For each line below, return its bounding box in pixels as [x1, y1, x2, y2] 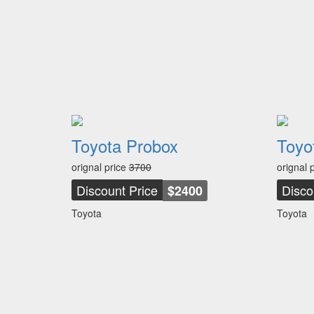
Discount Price [76, 181, 158, 199]
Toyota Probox [71, 133, 178, 158]
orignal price [71, 160, 129, 174]
